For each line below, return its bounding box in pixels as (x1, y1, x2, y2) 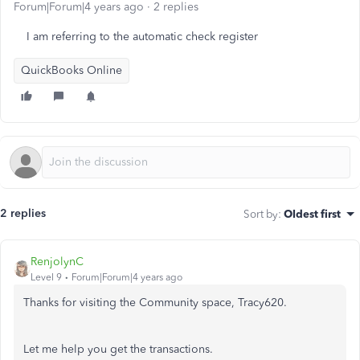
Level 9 (31, 272, 62, 283)
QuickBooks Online (21, 63, 122, 77)
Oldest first (284, 207, 341, 220)
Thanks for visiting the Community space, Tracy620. (23, 296, 287, 309)
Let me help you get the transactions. (23, 342, 213, 356)
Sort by (243, 207, 278, 220)
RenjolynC (31, 255, 84, 268)
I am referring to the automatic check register (27, 30, 258, 43)
